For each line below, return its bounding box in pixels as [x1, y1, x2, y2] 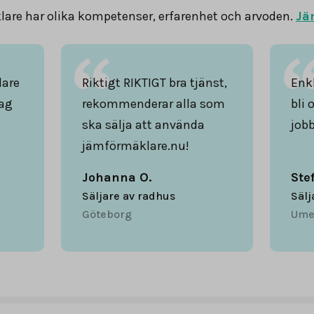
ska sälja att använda [81, 116, 205, 132]
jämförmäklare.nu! [81, 137, 189, 153]
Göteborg [81, 207, 132, 221]
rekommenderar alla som [81, 95, 225, 111]
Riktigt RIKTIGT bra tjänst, [81, 74, 227, 90]
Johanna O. [81, 169, 151, 185]
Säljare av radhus [81, 189, 175, 203]
